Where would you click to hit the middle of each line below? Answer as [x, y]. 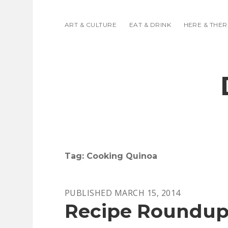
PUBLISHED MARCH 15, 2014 [123, 193]
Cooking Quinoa [122, 156]
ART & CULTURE [91, 25]
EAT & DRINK [150, 25]
